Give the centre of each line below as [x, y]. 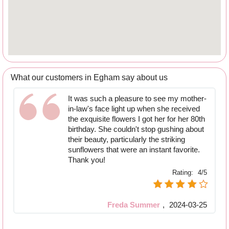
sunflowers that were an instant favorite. [134, 150]
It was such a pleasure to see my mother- [137, 99]
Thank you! [87, 160]
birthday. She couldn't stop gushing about [136, 129]
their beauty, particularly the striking [127, 140]
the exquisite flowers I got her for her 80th [136, 119]
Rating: [184, 173]
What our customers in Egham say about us [89, 78]
